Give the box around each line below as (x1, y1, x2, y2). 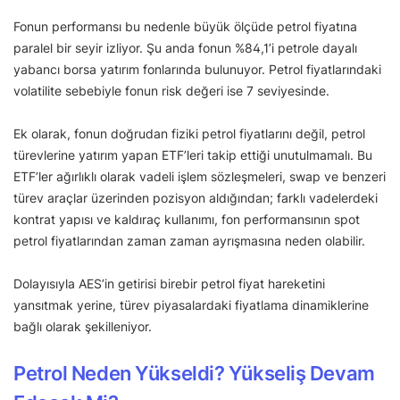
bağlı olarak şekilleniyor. (13, 319, 152, 335)
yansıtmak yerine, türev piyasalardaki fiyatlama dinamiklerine (13, 297, 369, 313)
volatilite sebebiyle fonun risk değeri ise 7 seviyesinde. (13, 83, 333, 99)
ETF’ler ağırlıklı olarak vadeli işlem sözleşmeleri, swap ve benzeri (13, 169, 386, 185)
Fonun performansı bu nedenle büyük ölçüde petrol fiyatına (13, 19, 357, 35)
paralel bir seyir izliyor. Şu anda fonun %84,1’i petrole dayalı (13, 40, 357, 56)
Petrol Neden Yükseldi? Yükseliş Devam (13, 362, 375, 386)
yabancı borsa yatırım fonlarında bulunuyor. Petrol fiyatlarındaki (13, 62, 381, 78)
